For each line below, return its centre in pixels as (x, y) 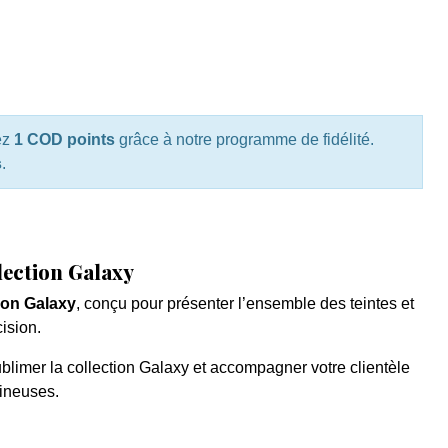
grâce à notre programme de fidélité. (244, 140)
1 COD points (64, 140)
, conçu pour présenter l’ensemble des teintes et (244, 304)
